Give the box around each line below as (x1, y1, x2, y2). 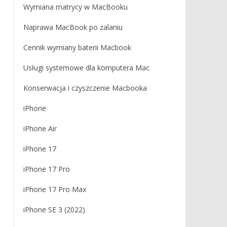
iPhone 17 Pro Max (23, 184, 86, 194)
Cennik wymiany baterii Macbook (23, 43, 131, 52)
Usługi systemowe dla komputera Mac (23, 63, 149, 72)
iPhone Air (23, 124, 57, 133)
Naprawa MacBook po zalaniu (23, 22, 123, 32)
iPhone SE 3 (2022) (23, 205, 85, 214)
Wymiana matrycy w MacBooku (23, 2, 128, 12)
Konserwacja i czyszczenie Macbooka (23, 83, 147, 93)
